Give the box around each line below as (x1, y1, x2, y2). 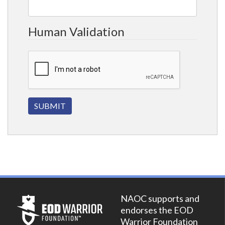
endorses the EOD (121, 204, 193, 216)
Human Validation (28, 24, 125, 39)
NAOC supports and (121, 193, 199, 204)
